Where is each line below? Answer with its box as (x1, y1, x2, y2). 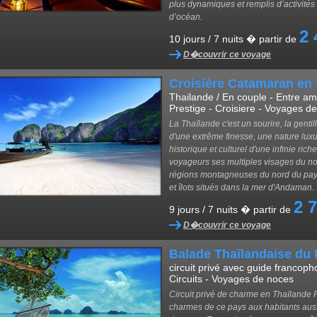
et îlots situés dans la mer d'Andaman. (169, 183, 314, 192)
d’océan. (169, 12, 202, 22)
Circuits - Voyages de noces (169, 273, 294, 284)
